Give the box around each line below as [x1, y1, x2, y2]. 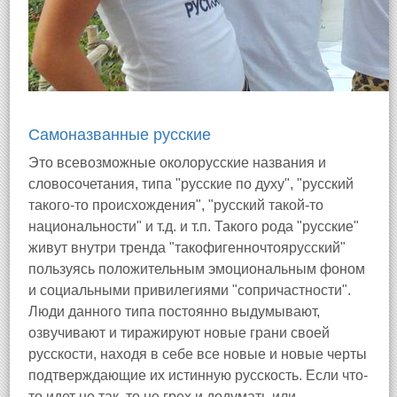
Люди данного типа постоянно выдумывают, [28, 304, 320, 319]
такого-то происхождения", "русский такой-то [28, 198, 323, 213]
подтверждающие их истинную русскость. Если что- [28, 368, 368, 383]
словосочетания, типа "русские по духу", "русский [28, 176, 354, 191]
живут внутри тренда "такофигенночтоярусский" [28, 240, 346, 255]
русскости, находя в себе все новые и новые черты [28, 346, 367, 362]
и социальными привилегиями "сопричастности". [28, 283, 351, 298]
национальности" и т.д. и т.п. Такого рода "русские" [28, 219, 359, 234]
